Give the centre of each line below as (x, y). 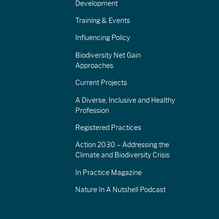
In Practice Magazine (108, 172)
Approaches (94, 65)
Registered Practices (108, 128)
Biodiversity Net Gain (108, 55)
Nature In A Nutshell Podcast (120, 190)
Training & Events (102, 21)
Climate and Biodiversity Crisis (122, 155)
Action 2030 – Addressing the (122, 145)
